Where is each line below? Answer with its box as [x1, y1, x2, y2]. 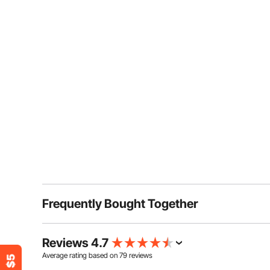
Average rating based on [42, 251, 119, 260]
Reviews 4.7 [42, 236, 108, 250]
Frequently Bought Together [42, 196, 198, 211]
